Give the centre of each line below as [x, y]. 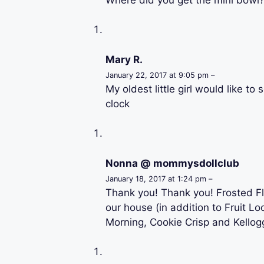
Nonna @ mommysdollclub [172, 163]
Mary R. [124, 59]
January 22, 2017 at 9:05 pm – [160, 75]
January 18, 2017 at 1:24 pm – [159, 179]
